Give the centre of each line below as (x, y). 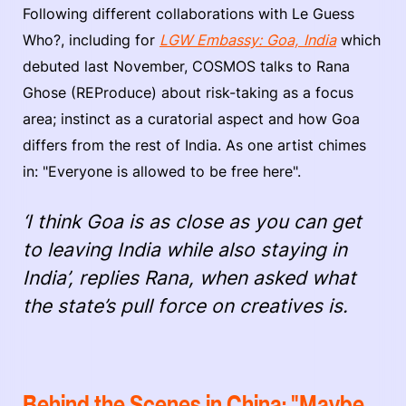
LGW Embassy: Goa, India (248, 39)
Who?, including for (91, 39)
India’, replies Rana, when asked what (189, 277)
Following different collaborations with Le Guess (188, 13)
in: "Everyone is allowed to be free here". (164, 171)
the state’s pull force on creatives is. (185, 305)
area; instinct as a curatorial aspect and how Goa (191, 118)
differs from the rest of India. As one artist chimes (194, 145)
